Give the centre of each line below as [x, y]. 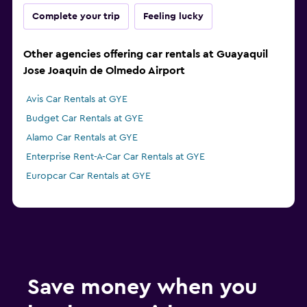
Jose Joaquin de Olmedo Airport [104, 71]
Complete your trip [76, 17]
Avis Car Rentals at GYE [77, 100]
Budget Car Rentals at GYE [85, 119]
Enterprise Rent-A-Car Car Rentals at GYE [115, 157]
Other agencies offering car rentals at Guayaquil [146, 54]
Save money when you [143, 287]
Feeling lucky [173, 17]
